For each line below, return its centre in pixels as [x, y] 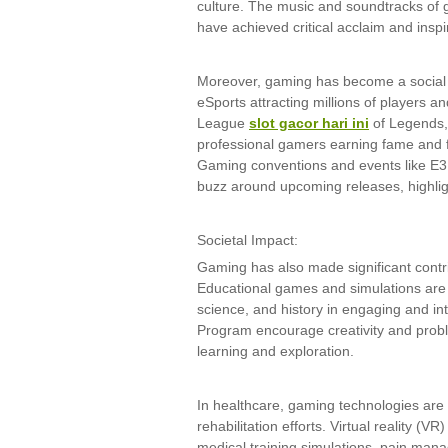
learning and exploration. [275, 351]
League [223, 123]
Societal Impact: [247, 240]
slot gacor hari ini [309, 123]
